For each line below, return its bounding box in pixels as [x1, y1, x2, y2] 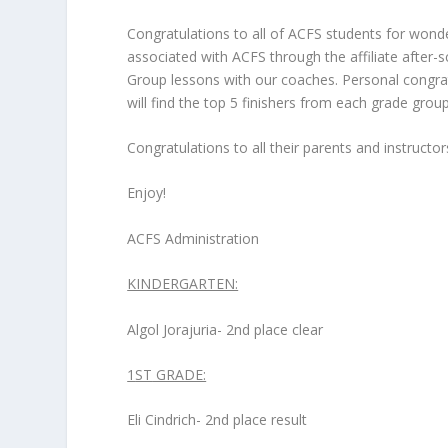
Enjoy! [127, 183, 167, 203]
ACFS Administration [127, 228, 260, 248]
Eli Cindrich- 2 [127, 410, 214, 430]
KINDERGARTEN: [127, 274, 239, 294]
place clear [250, 319, 324, 339]
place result [229, 410, 308, 430]
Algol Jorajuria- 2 [127, 319, 235, 339]
